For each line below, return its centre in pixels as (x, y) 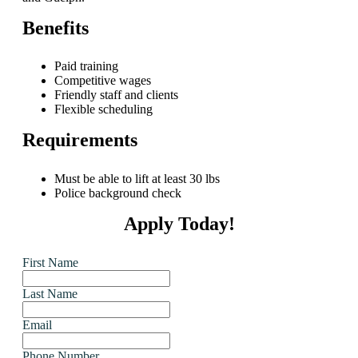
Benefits (56, 28)
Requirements (80, 140)
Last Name (50, 293)
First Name (50, 262)
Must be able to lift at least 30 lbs (137, 178)
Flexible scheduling (103, 109)
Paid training (86, 66)
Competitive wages (103, 81)
